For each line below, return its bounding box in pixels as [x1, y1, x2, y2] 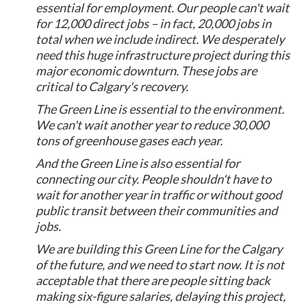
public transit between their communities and [36, 203, 278, 219]
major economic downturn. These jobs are [36, 63, 258, 79]
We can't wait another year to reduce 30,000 [36, 117, 269, 133]
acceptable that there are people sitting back [36, 273, 271, 288]
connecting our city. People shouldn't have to [36, 171, 272, 187]
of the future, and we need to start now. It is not [36, 257, 285, 273]
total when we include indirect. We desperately [36, 32, 285, 47]
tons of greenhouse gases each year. [36, 133, 223, 149]
